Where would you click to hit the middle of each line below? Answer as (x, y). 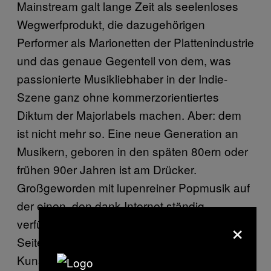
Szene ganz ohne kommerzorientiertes (118, 96)
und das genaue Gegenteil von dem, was (124, 60)
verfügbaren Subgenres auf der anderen (122, 224)
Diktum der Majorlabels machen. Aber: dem (129, 115)
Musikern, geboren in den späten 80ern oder (132, 151)
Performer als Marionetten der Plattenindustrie (135, 42)
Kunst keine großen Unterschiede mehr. (120, 260)
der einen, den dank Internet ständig (111, 205)
